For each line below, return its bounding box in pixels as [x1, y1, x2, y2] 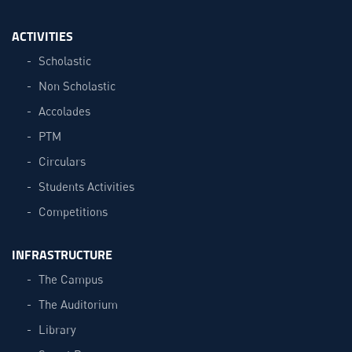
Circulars [38, 153, 86, 168]
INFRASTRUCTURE [12, 244, 112, 263]
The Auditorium [38, 296, 118, 311]
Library [38, 321, 76, 336]
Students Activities [38, 178, 134, 193]
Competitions [38, 203, 108, 218]
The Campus [38, 271, 103, 286]
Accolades [38, 103, 90, 118]
